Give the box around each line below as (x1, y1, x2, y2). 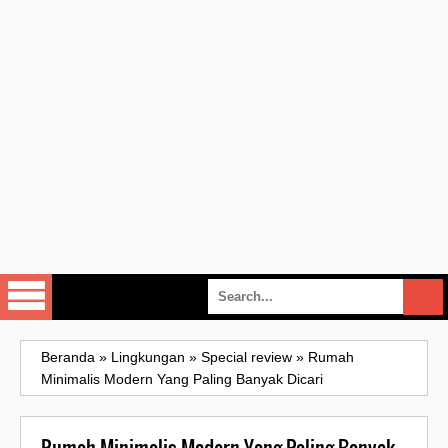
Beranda (41, 349, 95, 366)
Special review (201, 349, 292, 366)
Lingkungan (111, 349, 185, 366)
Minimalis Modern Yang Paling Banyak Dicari (41, 371, 323, 388)
